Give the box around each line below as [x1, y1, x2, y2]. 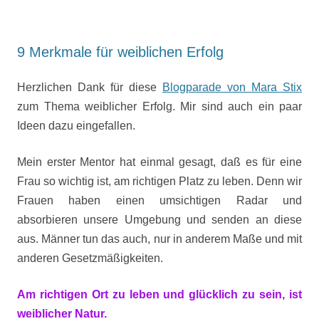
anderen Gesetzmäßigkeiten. [17, 252, 163, 264]
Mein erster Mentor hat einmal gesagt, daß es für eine [17, 156, 302, 168]
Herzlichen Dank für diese [17, 81, 162, 93]
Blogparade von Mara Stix [162, 81, 302, 93]
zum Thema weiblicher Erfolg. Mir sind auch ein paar [17, 100, 302, 113]
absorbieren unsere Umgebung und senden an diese [17, 214, 302, 226]
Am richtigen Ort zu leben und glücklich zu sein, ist [17, 288, 302, 300]
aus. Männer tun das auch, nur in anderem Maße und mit [17, 233, 302, 245]
